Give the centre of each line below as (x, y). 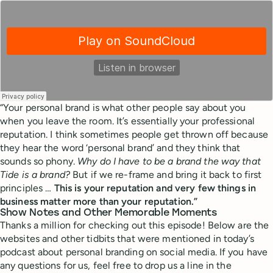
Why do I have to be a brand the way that (169, 161)
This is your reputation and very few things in (155, 188)
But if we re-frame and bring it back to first (166, 175)
